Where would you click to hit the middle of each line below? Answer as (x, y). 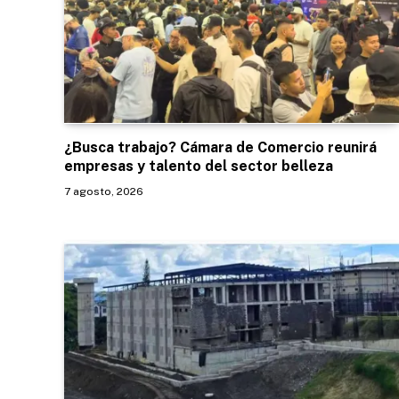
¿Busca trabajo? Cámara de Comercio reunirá (220, 147)
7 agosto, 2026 (104, 191)
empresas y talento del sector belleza (199, 166)
